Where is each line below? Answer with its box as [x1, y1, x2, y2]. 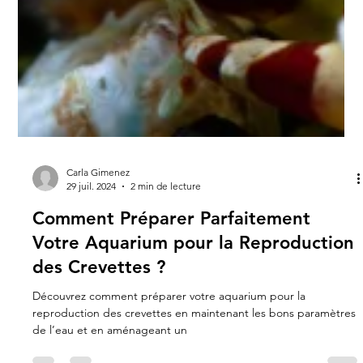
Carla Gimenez [66, 199, 130, 211]
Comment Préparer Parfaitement [32, 240, 311, 263]
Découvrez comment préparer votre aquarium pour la [32, 321, 306, 336]
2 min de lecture [130, 212, 202, 225]
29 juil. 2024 [66, 212, 117, 225]
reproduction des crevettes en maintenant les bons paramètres [32, 338, 357, 353]
